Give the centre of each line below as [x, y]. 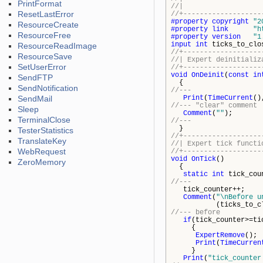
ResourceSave [45, 56]
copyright [230, 22]
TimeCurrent [230, 98]
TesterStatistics [45, 130]
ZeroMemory [42, 162]
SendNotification [48, 88]
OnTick [204, 159]
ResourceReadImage [57, 46]
